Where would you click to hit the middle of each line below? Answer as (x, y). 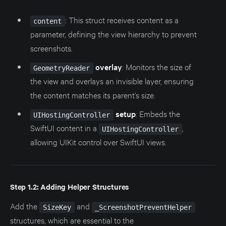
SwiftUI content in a (64, 127)
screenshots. (51, 47)
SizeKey (57, 207)
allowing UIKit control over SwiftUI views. (98, 141)
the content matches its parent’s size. (93, 94)
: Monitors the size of (157, 66)
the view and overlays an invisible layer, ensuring (112, 80)
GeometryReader (62, 68)
